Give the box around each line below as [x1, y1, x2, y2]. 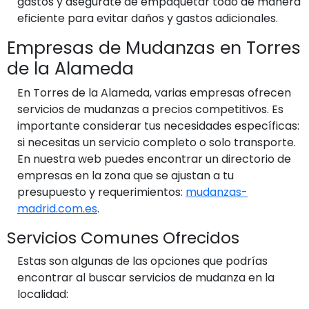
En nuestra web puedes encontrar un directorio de [17, 150, 291, 167]
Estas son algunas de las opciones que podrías [17, 252, 268, 269]
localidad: [17, 286, 68, 302]
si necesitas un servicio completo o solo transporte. [17, 134, 296, 150]
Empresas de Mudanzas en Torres [7, 35, 301, 60]
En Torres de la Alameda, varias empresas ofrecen [17, 84, 291, 101]
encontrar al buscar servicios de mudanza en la [17, 269, 275, 286]
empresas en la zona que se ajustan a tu [17, 167, 234, 183]
